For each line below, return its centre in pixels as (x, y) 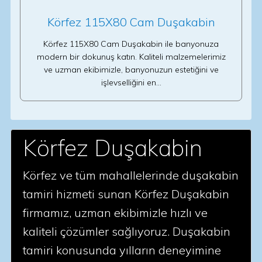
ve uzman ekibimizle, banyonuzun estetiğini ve (131, 70)
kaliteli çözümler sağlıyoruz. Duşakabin (127, 231)
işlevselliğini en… (131, 82)
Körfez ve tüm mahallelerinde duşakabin (131, 175)
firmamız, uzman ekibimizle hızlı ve (115, 213)
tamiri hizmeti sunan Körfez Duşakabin (126, 194)
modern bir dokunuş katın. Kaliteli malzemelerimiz (131, 57)
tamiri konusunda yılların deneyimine (122, 250)
